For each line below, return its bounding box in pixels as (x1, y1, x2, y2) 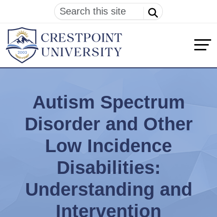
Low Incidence (45, 135, 172, 156)
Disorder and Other (24, 113, 193, 134)
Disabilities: (56, 157, 161, 178)
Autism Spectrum (32, 92, 185, 112)
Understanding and (25, 179, 192, 200)
